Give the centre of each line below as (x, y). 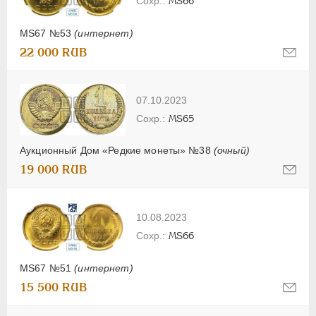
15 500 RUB (54, 288)
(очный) (231, 150)
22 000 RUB (54, 53)
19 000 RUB (54, 169)
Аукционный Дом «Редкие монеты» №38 (117, 150)
